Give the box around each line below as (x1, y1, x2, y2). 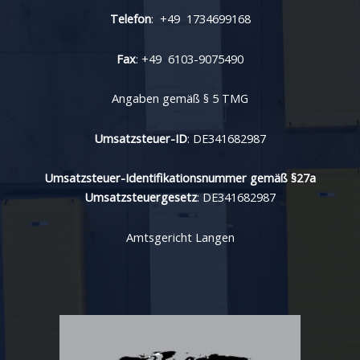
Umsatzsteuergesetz (84, 189, 197, 206)
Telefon (109, 10, 151, 27)
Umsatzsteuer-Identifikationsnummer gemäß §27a (44, 170, 316, 186)
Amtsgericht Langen (125, 228, 235, 245)
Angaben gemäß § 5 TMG (112, 90, 248, 107)
